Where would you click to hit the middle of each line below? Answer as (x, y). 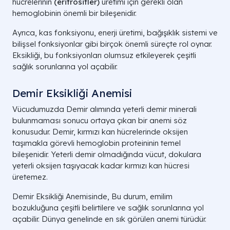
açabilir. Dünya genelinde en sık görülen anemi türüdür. (109, 219)
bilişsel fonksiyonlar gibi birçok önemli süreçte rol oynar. (112, 44)
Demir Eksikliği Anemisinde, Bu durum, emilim (92, 197)
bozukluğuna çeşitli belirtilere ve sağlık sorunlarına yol (108, 208)
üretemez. (30, 177)
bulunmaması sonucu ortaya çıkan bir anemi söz (100, 121)
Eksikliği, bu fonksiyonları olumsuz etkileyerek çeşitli (104, 55)
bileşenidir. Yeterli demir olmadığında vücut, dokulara (107, 155)
